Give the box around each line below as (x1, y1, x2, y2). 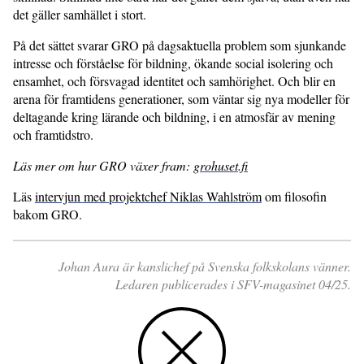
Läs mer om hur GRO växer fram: (13, 157, 193, 175)
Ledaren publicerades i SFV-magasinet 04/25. (115, 275, 351, 293)
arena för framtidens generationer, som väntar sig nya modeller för (13, 90, 349, 108)
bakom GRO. (13, 206, 82, 223)
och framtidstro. (13, 126, 93, 144)
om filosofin (262, 188, 327, 206)
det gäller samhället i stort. (13, 6, 146, 24)
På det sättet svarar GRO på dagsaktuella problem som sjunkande (13, 37, 346, 54)
